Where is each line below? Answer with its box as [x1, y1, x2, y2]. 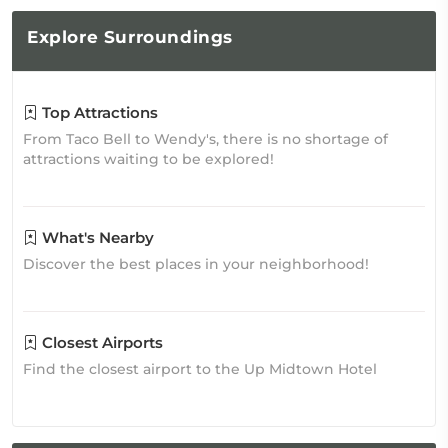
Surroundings [98, 27, 234, 47]
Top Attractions [38, 103, 158, 122]
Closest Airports [38, 333, 163, 352]
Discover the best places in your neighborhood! [23, 255, 369, 273]
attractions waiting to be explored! [23, 150, 274, 168]
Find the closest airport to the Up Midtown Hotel [23, 360, 377, 378]
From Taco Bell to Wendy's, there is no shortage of [23, 130, 388, 148]
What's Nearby [38, 228, 154, 247]
